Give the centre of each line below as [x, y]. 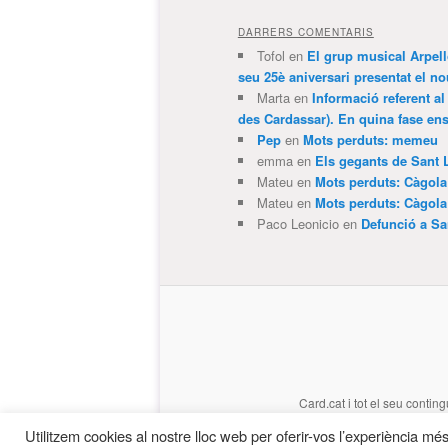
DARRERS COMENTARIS [305, 32]
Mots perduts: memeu [370, 140]
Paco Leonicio [297, 224]
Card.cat [321, 403]
